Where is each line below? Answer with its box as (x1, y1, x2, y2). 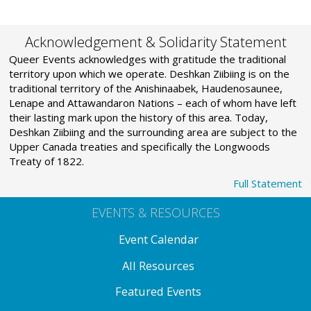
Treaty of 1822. (9, 154, 85, 169)
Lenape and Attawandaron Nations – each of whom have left (9, 96, 297, 110)
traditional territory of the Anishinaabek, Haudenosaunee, (9, 81, 283, 96)
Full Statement (233, 176, 302, 190)
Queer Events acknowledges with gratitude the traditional (9, 52, 287, 67)
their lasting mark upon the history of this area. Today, (9, 110, 269, 125)
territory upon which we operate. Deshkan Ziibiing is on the (9, 67, 290, 81)
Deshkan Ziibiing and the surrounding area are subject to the (9, 125, 298, 140)
